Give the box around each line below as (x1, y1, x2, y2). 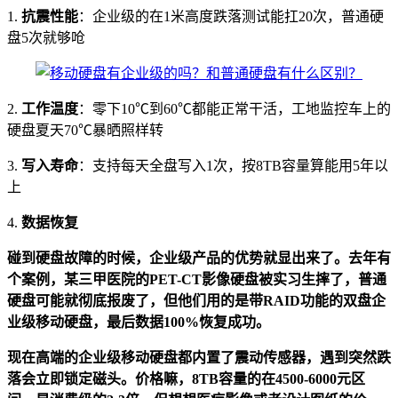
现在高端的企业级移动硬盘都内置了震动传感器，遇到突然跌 (7, 350, 391, 366)
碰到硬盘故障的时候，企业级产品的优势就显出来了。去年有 (7, 251, 391, 267)
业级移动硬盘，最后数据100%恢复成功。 (7, 314, 270, 330)
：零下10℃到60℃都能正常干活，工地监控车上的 (78, 101, 391, 117)
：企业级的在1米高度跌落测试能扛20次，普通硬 (78, 9, 384, 25)
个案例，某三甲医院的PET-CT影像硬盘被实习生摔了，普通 (7, 272, 386, 288)
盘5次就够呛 (7, 30, 85, 46)
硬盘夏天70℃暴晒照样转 (7, 123, 163, 139)
